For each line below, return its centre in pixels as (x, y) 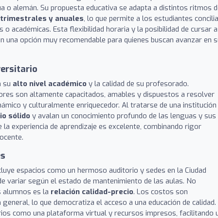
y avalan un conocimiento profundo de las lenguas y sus (123, 116)
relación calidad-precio (92, 192)
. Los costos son (161, 192)
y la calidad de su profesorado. (138, 84)
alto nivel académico (50, 84)
